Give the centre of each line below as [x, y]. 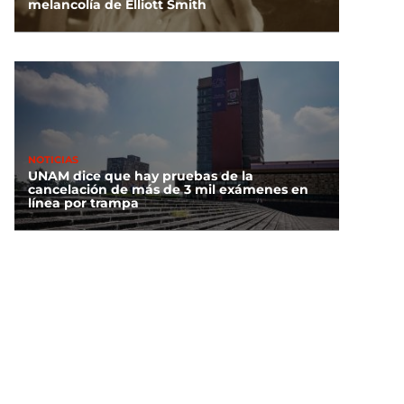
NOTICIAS [53, 159]
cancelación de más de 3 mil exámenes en [168, 190]
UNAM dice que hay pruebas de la [141, 176]
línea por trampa [83, 203]
